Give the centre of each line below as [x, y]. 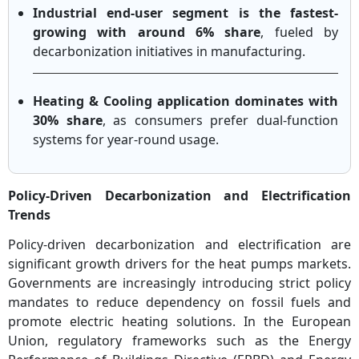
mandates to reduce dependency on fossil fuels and [179, 303]
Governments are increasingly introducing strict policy [179, 283]
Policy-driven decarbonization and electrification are [179, 245]
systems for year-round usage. [126, 140]
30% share [68, 121]
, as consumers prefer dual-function [220, 121]
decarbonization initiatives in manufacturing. [169, 52]
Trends [29, 215]
